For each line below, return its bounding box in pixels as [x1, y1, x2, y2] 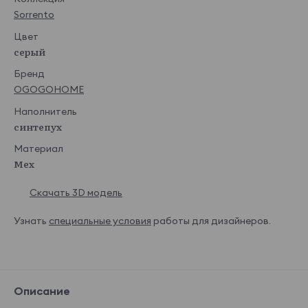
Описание [14, 284, 70, 298]
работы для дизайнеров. [153, 214, 271, 228]
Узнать [14, 214, 49, 228]
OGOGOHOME [14, 83, 84, 96]
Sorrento [14, 8, 54, 21]
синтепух [14, 120, 62, 134]
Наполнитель [14, 105, 77, 118]
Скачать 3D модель [30, 186, 122, 199]
